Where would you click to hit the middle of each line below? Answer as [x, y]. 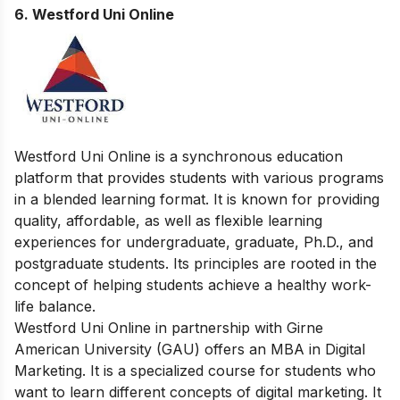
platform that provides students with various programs [199, 178]
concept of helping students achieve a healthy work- [193, 285]
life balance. [55, 307]
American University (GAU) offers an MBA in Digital [190, 350]
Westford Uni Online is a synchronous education [179, 157]
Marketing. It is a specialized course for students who [195, 371]
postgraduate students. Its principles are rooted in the [196, 264]
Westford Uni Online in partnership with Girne [169, 328]
